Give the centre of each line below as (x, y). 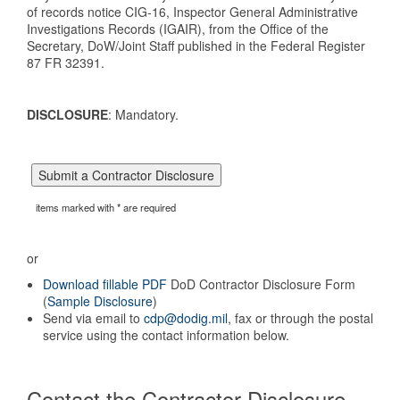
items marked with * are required (106, 207)
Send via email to (93, 318)
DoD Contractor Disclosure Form (261, 284)
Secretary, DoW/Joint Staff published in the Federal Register (196, 46)
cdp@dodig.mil (186, 318)
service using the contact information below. (166, 335)
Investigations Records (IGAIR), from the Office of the (178, 29)
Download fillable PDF (105, 284)
